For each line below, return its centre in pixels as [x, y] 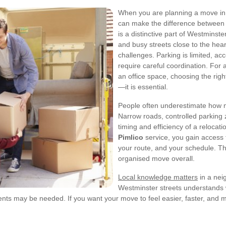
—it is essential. [143, 87]
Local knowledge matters [158, 177]
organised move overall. [156, 158]
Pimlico [131, 137]
